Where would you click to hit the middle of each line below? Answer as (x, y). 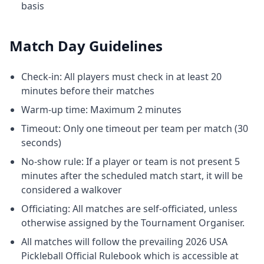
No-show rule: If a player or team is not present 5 (131, 161)
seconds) (41, 142)
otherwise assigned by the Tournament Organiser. (133, 222)
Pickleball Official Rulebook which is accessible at (130, 255)
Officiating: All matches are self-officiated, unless (129, 208)
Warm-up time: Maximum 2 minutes (101, 109)
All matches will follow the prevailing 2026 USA (124, 241)
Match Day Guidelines (86, 45)
